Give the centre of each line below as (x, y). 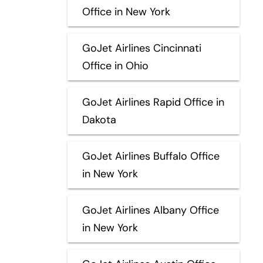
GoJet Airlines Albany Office (150, 210)
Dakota (99, 119)
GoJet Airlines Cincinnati (141, 48)
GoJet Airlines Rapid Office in (153, 102)
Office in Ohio (115, 65)
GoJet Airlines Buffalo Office (151, 156)
